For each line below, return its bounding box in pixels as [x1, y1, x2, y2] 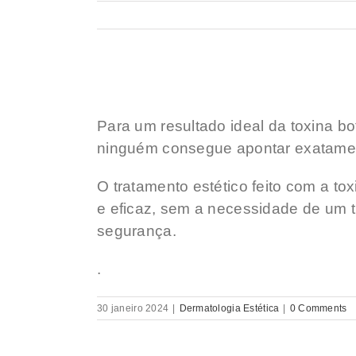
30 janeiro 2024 [97, 303, 169, 314]
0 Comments [289, 303, 347, 314]
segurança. [97, 222, 176, 239]
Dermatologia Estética [179, 303, 280, 314]
